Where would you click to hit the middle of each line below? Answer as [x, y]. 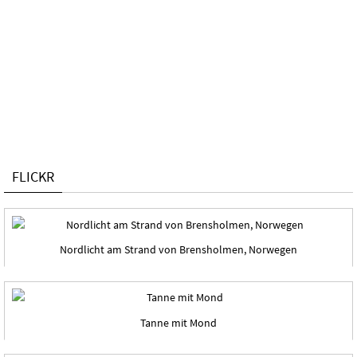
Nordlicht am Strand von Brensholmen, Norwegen [178, 250]
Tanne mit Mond [178, 323]
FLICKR [33, 177]
